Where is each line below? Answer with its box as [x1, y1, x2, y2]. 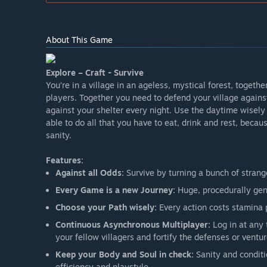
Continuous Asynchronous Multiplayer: [55, 219, 210, 230]
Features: [46, 155, 83, 166]
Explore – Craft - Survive [46, 67, 144, 78]
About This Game [46, 35, 113, 45]
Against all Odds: [55, 167, 124, 178]
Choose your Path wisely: [55, 202, 157, 213]
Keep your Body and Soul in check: [55, 249, 194, 260]
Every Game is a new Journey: [55, 185, 175, 195]
